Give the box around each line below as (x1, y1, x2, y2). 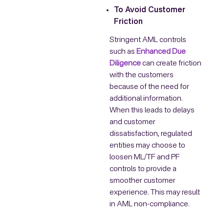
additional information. (109, 95, 183, 103)
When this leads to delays (109, 107, 195, 115)
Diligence (109, 60, 141, 68)
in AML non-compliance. (109, 200, 190, 209)
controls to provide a (109, 165, 176, 174)
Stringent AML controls (109, 36, 186, 44)
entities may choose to (109, 142, 185, 150)
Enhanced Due (136, 48, 186, 56)
